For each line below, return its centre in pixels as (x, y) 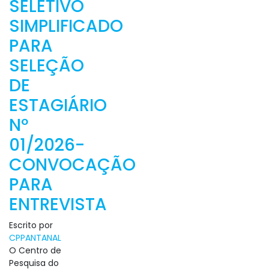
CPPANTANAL (35, 238)
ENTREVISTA (58, 204)
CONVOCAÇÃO (72, 165)
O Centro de (35, 250)
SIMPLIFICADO (66, 26)
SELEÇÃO (47, 66)
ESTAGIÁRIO (58, 105)
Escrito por (31, 225)
